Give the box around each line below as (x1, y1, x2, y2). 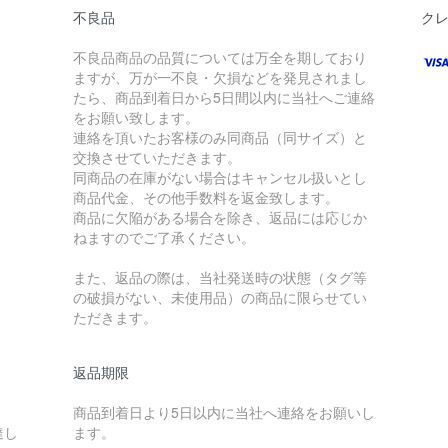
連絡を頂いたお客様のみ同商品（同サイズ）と (72, 127, 367, 147)
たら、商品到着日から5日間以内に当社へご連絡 (72, 87, 375, 107)
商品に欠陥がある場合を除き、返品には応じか (72, 207, 367, 227)
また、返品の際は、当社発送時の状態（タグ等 (72, 267, 367, 287)
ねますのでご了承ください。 (72, 227, 255, 247)
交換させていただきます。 (72, 147, 241, 167)
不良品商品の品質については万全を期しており (72, 47, 367, 67)
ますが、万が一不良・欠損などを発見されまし (72, 67, 367, 87)
